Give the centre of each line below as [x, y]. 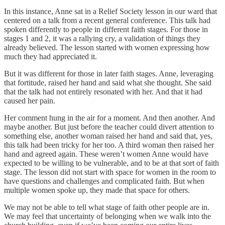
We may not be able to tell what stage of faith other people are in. [107, 207]
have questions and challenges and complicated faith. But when [104, 181]
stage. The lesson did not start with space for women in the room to [110, 172]
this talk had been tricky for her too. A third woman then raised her [109, 145]
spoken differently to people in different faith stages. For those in [106, 29]
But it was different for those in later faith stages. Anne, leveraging [109, 73]
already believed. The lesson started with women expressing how [107, 47]
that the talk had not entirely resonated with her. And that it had [103, 91]
